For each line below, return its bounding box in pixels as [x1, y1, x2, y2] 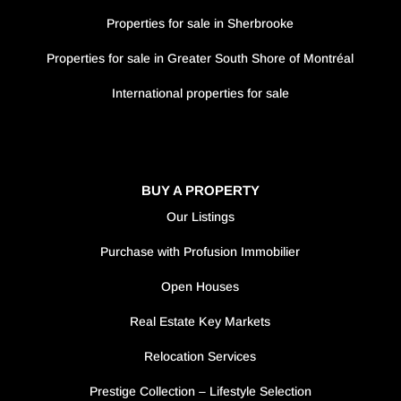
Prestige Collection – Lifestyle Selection [89, 384, 311, 399]
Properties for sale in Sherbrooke [107, 16, 294, 31]
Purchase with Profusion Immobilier [100, 244, 301, 260]
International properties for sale [111, 86, 289, 101]
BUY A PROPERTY [141, 183, 260, 199]
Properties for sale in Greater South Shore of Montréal [47, 51, 354, 66]
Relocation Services [144, 349, 257, 364]
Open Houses [161, 279, 240, 294]
